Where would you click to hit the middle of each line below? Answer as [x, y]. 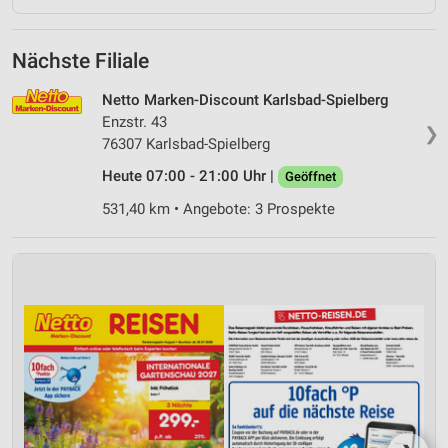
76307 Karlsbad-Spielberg [186, 143]
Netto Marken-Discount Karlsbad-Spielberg [245, 99]
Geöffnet [310, 176]
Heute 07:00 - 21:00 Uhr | [190, 175]
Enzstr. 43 [134, 121]
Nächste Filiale [80, 60]
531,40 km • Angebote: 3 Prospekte [218, 208]
